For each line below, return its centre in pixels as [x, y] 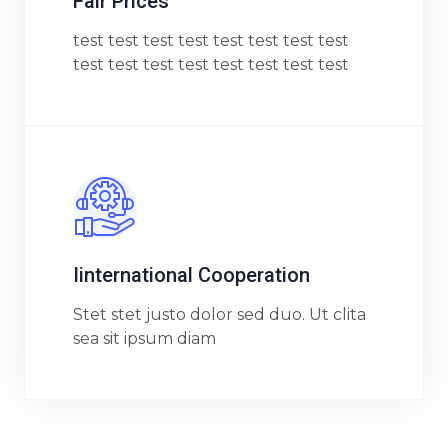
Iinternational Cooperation [191, 275]
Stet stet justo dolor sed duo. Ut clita [219, 314]
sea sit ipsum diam [144, 338]
